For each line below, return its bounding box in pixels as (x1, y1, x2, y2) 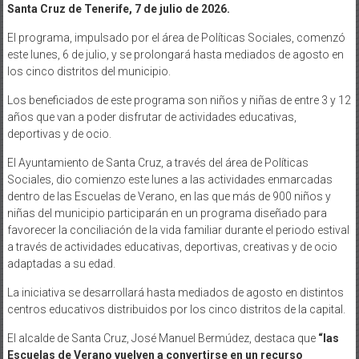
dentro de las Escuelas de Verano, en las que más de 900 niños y (6, 189, 331, 203)
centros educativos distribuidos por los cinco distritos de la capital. (6, 302, 345, 316)
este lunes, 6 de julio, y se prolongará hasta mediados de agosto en (6, 47, 344, 61)
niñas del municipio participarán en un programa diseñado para (6, 206, 327, 220)
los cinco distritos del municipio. (6, 64, 171, 78)
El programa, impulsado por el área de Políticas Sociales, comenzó (6, 30, 345, 44)
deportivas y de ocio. (6, 127, 111, 140)
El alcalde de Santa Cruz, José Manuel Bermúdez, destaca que (6, 331, 318, 345)
